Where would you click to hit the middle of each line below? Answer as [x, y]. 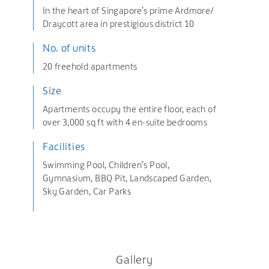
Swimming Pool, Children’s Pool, [106, 165]
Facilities [64, 147]
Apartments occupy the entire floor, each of [129, 109]
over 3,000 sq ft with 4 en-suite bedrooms [125, 122]
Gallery [134, 260]
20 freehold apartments [91, 66]
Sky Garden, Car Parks [87, 191]
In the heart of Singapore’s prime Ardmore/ [128, 11]
